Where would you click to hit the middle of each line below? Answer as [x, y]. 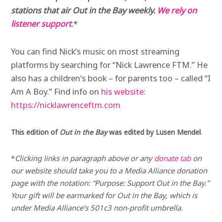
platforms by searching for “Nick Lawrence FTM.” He [110, 65]
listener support [41, 23]
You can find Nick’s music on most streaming [95, 52]
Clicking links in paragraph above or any [85, 158]
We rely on [177, 10]
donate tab [173, 158]
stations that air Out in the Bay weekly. [83, 10]
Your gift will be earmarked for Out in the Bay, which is [104, 195]
